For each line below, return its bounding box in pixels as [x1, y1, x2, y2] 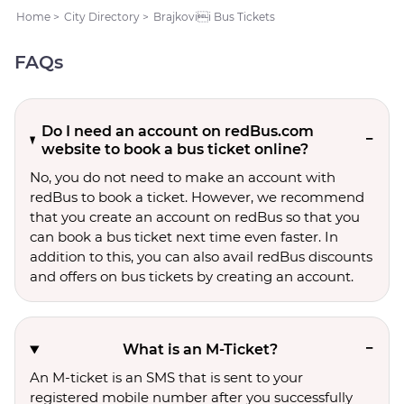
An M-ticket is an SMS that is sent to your [30, 369, 303, 386]
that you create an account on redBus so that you [30, 208, 360, 225]
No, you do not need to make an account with [30, 169, 335, 186]
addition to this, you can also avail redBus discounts [30, 248, 372, 265]
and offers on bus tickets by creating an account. [30, 268, 353, 285]
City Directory [63, 10, 140, 23]
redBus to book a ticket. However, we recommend [30, 188, 364, 206]
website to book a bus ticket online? [41, 141, 308, 158]
